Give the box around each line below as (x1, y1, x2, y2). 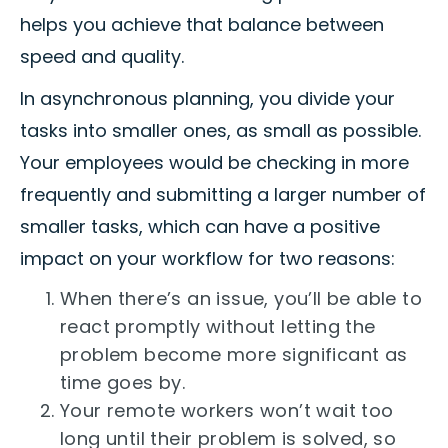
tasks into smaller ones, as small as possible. (20, 118, 421, 144)
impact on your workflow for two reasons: (20, 246, 395, 272)
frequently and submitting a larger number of (20, 182, 426, 208)
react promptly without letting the (60, 314, 376, 340)
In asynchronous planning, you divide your (20, 86, 395, 112)
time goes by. (60, 370, 186, 396)
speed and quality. (20, 44, 184, 70)
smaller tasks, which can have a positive (20, 214, 380, 240)
